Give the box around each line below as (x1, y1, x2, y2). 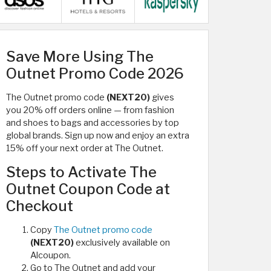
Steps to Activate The (6, 163, 157, 181)
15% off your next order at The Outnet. (6, 142, 163, 154)
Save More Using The (6, 47, 154, 65)
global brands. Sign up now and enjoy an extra (6, 129, 189, 141)
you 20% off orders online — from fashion (6, 104, 174, 116)
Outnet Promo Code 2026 (6, 64, 184, 82)
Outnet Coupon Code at (6, 180, 170, 198)
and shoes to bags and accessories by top (6, 117, 179, 128)
